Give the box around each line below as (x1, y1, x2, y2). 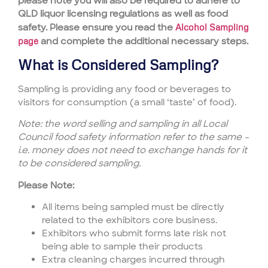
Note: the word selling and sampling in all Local (18, 118, 227, 130)
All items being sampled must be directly (42, 201, 224, 214)
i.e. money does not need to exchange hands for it (18, 144, 247, 157)
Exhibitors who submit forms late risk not (42, 227, 226, 240)
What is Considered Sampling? (18, 55, 218, 73)
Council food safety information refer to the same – (18, 131, 249, 144)
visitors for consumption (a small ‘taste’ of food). (18, 96, 236, 108)
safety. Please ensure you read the (18, 21, 175, 33)
